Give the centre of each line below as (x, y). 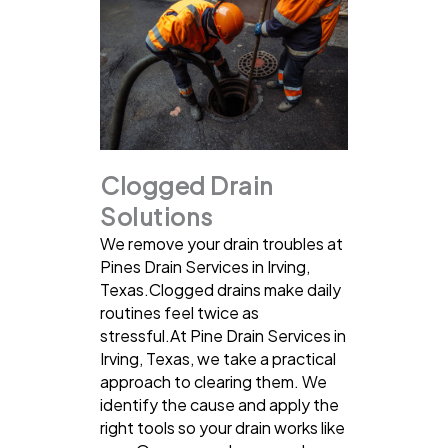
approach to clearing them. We (213, 381)
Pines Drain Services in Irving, (205, 266)
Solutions (156, 215)
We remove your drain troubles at (221, 243)
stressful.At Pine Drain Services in (223, 335)
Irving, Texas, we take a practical (218, 358)
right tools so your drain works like (222, 427)
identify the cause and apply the (219, 404)
